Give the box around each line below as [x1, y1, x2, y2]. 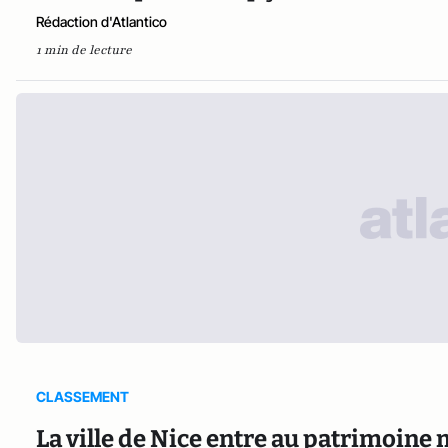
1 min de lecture [36, 41, 132, 58]
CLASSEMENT [36, 387, 129, 405]
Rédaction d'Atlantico [36, 12, 167, 30]
